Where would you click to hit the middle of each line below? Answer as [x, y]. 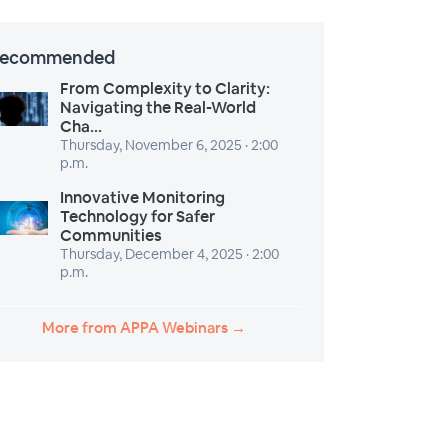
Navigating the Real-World [158, 107]
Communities [111, 235]
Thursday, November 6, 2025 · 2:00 [169, 145]
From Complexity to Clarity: [165, 88]
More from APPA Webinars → [144, 327]
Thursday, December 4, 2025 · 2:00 [169, 254]
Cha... [81, 126]
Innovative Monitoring [142, 197]
